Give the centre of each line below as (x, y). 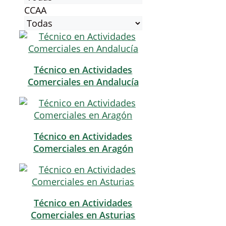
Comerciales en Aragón (83, 149)
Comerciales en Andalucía (83, 82)
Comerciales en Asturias (83, 215)
